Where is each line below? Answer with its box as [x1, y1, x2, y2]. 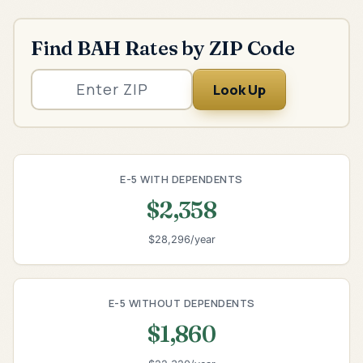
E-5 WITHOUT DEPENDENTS [108, 296, 255, 311]
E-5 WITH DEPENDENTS [120, 171, 243, 186]
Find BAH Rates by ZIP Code [31, 35, 295, 60]
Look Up [213, 79, 266, 99]
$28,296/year [147, 233, 216, 246]
